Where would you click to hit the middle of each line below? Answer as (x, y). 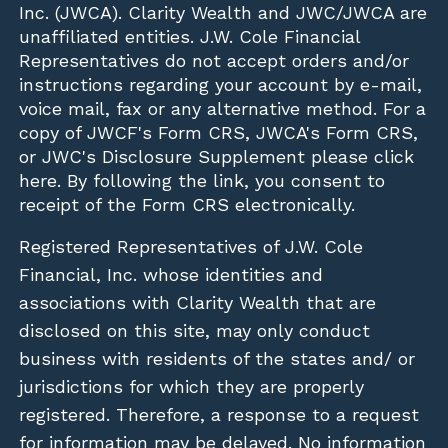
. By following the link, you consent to (221, 180)
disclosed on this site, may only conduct (195, 330)
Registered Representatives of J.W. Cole (191, 246)
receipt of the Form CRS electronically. (187, 204)
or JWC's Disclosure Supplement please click (217, 156)
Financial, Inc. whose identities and (171, 274)
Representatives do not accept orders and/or (214, 60)
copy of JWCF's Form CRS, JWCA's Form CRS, (219, 132)
